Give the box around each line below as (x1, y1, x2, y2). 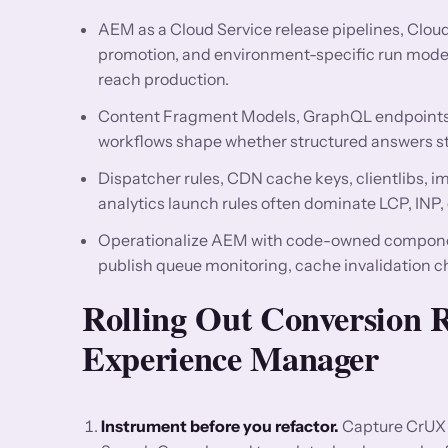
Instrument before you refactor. (101, 415, 340, 436)
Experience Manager (82, 332, 379, 383)
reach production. (98, 68, 229, 89)
